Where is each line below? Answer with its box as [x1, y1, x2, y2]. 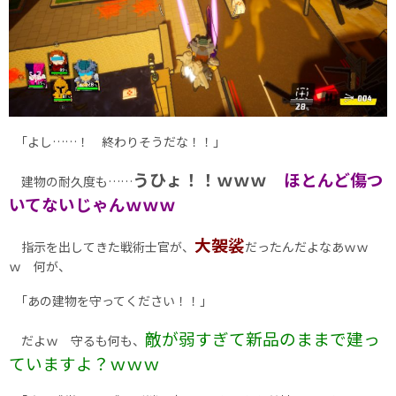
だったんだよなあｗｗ [245, 237, 369, 255]
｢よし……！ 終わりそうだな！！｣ [9, 132, 219, 150]
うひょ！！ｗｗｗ [133, 166, 284, 191]
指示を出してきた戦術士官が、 [9, 237, 194, 255]
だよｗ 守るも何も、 [9, 331, 145, 349]
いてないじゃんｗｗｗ [9, 191, 176, 216]
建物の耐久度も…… [9, 171, 133, 190]
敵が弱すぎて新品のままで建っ [145, 325, 380, 350]
